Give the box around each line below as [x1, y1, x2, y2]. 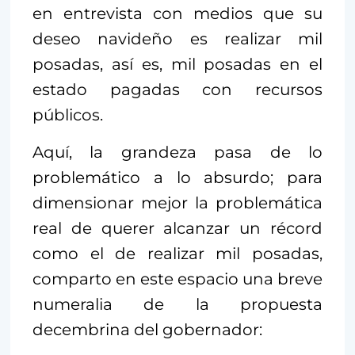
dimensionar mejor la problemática [32, 193, 323, 212]
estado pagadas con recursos [32, 79, 323, 99]
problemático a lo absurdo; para [32, 167, 323, 187]
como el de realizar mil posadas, [32, 243, 323, 263]
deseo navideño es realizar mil [32, 29, 323, 48]
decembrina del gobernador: [32, 319, 262, 339]
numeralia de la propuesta [32, 294, 323, 314]
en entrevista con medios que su [32, 3, 323, 23]
